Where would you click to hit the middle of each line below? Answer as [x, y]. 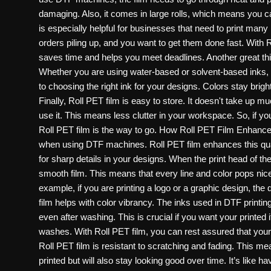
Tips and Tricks [41, 98]
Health [23, 68]
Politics [25, 9]
